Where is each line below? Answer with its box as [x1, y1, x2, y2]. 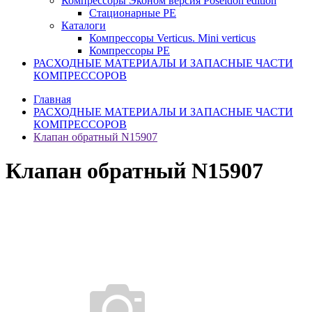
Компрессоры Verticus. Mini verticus [89, 32, 256, 44]
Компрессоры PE [89, 45, 170, 56]
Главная [33, 93, 71, 105]
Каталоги [61, 19, 106, 31]
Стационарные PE [89, 7, 176, 19]
